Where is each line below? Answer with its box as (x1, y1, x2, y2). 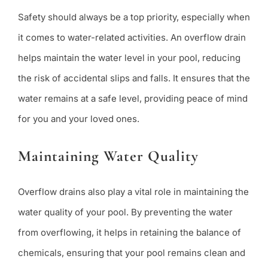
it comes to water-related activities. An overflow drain (17, 31, 246, 43)
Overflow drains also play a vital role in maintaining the (17, 186, 249, 198)
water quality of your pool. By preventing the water (17, 206, 233, 218)
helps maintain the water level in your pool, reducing (17, 51, 240, 63)
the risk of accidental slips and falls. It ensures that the (17, 72, 250, 84)
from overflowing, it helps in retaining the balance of (17, 227, 241, 239)
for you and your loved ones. (17, 112, 139, 124)
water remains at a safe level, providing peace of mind (17, 92, 248, 104)
